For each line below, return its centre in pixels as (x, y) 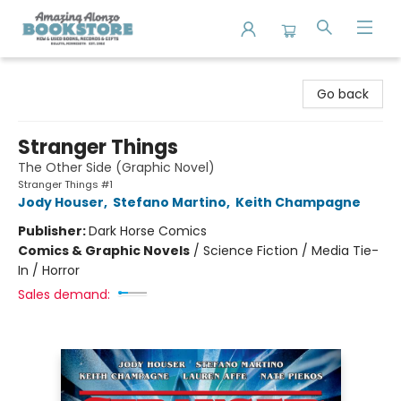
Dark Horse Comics (148, 231)
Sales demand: (64, 294)
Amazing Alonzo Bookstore (96, 74)
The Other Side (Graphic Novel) (116, 167)
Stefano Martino (170, 202)
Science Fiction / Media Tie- (291, 251)
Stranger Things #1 (65, 184)
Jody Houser (61, 202)
